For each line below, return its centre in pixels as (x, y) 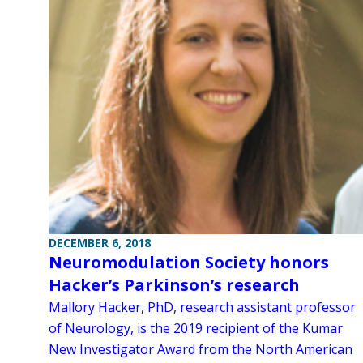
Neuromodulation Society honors (189, 262)
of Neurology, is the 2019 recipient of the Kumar (196, 328)
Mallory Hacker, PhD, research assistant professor (202, 307)
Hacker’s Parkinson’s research (174, 284)
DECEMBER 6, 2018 (100, 242)
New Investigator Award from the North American (201, 349)
